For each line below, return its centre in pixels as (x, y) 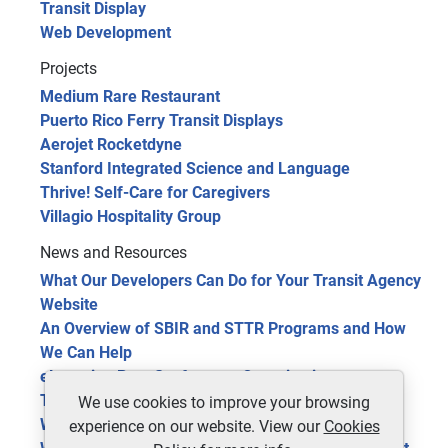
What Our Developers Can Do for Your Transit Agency (230, 281)
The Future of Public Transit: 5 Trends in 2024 (204, 401)
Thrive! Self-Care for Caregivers (155, 193)
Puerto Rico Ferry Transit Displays (161, 121)
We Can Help (86, 353)
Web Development (105, 33)
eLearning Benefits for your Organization (187, 377)
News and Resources (113, 253)
